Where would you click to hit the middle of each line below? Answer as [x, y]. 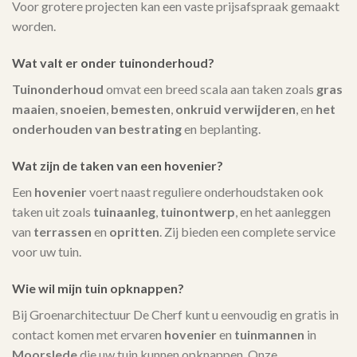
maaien [33, 109]
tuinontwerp [198, 211]
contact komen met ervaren [88, 334]
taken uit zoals [53, 211]
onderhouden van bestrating [97, 129]
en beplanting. [221, 129]
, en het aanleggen [283, 211]
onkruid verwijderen [235, 109]
